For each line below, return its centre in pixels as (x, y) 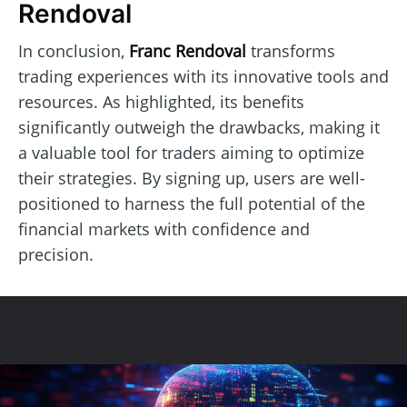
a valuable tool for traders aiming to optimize (191, 152)
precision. (56, 254)
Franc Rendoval (188, 50)
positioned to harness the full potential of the (192, 203)
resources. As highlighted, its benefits (161, 101)
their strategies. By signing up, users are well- (192, 178)
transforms (291, 50)
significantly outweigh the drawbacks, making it (199, 127)
